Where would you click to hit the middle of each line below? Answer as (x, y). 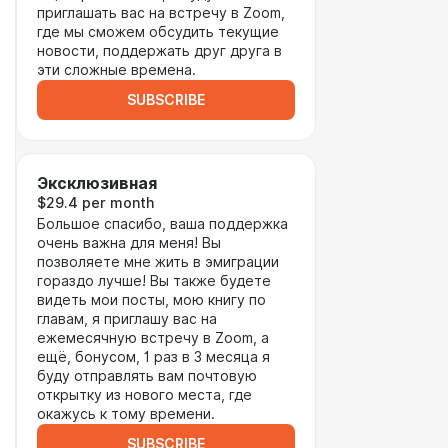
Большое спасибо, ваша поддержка (162, 224)
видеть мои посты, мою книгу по (151, 300)
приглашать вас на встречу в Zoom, (161, 13)
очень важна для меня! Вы (129, 243)
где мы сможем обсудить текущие (158, 32)
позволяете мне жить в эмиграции (158, 262)
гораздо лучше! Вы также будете (154, 281)
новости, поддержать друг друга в (159, 51)
